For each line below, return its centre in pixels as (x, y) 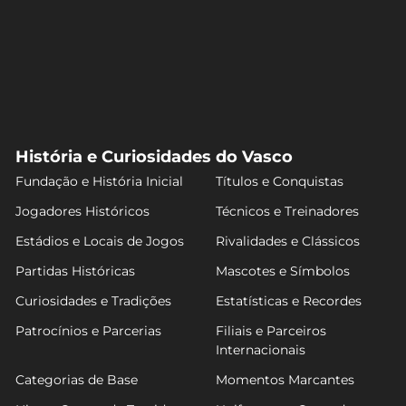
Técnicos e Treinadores (287, 211)
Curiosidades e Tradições (94, 301)
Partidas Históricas (76, 271)
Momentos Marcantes (285, 380)
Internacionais (260, 350)
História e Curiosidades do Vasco (155, 157)
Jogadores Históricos (83, 211)
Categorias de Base (77, 380)
